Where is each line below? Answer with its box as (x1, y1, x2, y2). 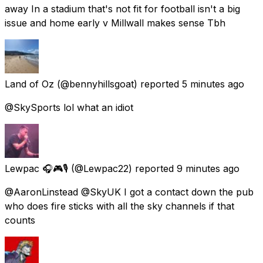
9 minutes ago (177, 162, 240, 174)
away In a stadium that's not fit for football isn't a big (5, 2, 240, 15)
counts (5, 214, 35, 226)
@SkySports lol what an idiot (5, 101, 133, 113)
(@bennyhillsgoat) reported (57, 77, 179, 90)
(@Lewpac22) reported (71, 162, 174, 174)
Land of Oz (5, 77, 54, 90)
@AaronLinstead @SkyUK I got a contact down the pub (5, 186, 254, 198)
